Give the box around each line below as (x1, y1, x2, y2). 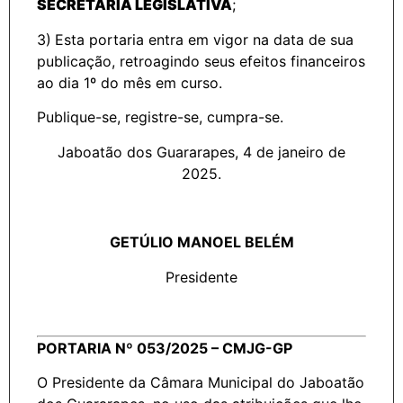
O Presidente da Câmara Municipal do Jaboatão (37, 372, 364, 391)
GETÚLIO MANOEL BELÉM (109, 233, 294, 252)
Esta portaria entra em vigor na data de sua (55, 30, 354, 49)
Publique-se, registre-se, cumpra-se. (37, 108, 283, 127)
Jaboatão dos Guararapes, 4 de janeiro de (58, 142, 345, 161)
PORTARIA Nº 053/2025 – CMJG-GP (37, 338, 292, 357)
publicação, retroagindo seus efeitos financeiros (37, 51, 365, 70)
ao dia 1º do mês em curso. (37, 73, 222, 92)
